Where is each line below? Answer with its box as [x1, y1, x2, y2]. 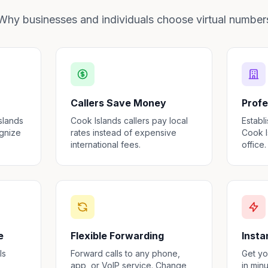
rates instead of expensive [71, 127, 177, 138]
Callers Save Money [71, 97, 167, 109]
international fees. [71, 139, 141, 150]
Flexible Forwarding [71, 230, 165, 242]
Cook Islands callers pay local [71, 115, 188, 126]
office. [241, 139, 266, 150]
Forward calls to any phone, [71, 248, 181, 258]
